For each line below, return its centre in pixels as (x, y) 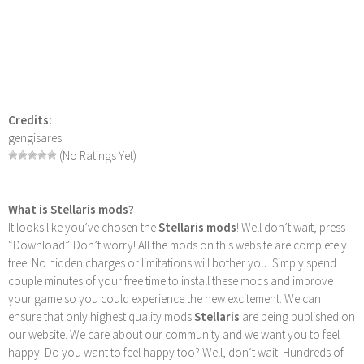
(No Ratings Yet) (97, 156)
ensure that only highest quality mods (101, 317)
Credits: (30, 120)
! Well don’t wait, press (291, 227)
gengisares (35, 138)
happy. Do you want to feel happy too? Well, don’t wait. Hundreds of (176, 353)
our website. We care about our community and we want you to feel (174, 335)
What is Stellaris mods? (71, 210)
